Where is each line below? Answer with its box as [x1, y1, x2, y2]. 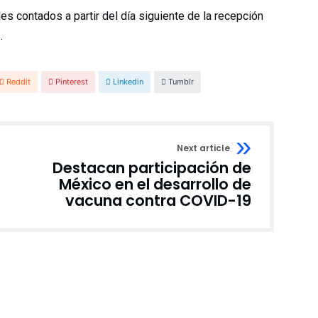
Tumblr [168, 77, 194, 87]
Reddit [6, 77, 31, 87]
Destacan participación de [53, 158, 251, 178]
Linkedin [113, 77, 143, 87]
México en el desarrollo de [59, 174, 251, 194]
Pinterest [55, 77, 88, 87]
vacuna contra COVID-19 [65, 190, 251, 211]
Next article [177, 142, 230, 154]
